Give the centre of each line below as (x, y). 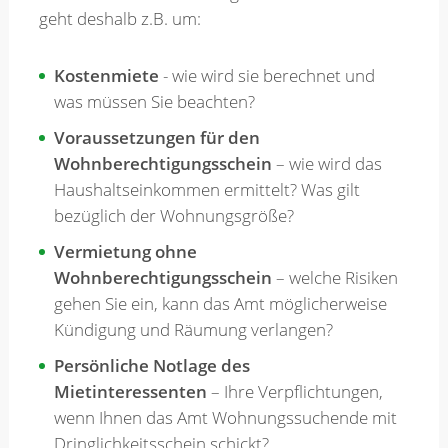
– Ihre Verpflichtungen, (294, 392)
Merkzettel (57, 50)
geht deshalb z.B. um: (119, 19)
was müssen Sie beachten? (154, 102)
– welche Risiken (334, 278)
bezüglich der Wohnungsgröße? (173, 216)
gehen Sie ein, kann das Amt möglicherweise (220, 304)
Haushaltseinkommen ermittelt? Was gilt (206, 190)
